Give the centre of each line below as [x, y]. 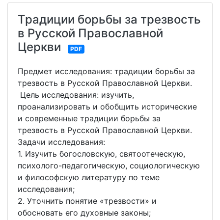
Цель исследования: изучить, [76, 95]
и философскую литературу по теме [89, 178]
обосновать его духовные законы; [84, 213]
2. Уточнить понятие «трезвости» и [87, 201]
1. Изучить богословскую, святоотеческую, [101, 154]
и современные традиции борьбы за [89, 119]
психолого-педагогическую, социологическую [109, 166]
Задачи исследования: [61, 142]
